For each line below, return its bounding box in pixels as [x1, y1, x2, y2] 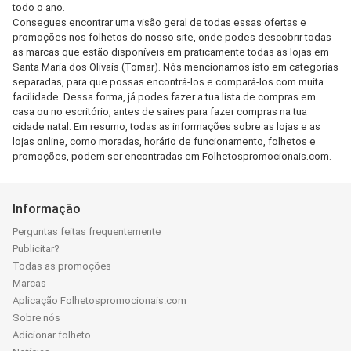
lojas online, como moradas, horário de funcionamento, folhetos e [13, 136, 316, 147]
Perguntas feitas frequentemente [13, 226, 161, 237]
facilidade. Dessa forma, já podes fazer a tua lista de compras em [13, 91, 316, 103]
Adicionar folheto [13, 329, 91, 341]
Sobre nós [13, 312, 60, 324]
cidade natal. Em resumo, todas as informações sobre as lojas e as [13, 121, 320, 132]
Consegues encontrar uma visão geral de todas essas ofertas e [13, 16, 306, 28]
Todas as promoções [13, 260, 111, 272]
